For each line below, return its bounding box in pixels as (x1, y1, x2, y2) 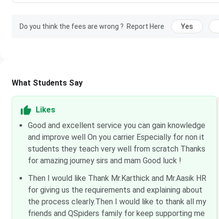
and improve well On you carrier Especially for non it (28, 132, 204, 142)
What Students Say (12, 78, 83, 88)
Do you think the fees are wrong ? (20, 22, 124, 30)
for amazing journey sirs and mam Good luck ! (28, 156, 181, 165)
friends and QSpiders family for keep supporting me (28, 209, 205, 218)
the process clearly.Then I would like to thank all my (28, 197, 206, 206)
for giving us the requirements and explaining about (28, 185, 202, 195)
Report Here (127, 22, 164, 30)
